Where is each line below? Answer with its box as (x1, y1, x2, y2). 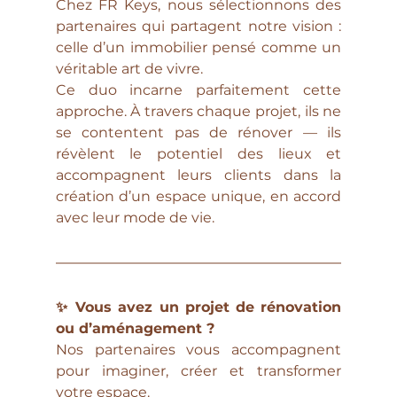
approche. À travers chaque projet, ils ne (55, 102, 342, 120)
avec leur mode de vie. (55, 208, 214, 226)
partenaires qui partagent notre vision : (55, 17, 342, 35)
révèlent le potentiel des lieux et (55, 144, 342, 162)
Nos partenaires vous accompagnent (55, 340, 342, 358)
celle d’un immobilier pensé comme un (55, 38, 342, 56)
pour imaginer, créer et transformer (55, 362, 342, 379)
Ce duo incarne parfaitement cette (55, 81, 342, 98)
